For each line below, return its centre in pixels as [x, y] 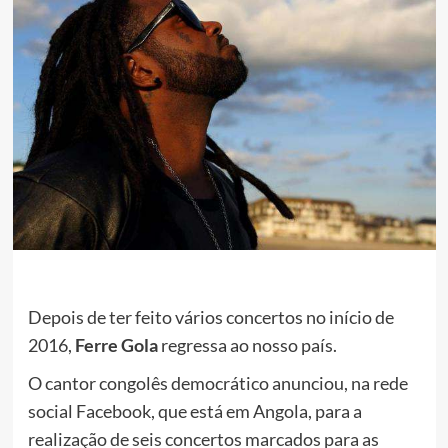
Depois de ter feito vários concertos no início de [210, 316]
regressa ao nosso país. [247, 344]
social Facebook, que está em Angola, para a [194, 410]
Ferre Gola [116, 344]
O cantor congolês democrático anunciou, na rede [217, 382]
